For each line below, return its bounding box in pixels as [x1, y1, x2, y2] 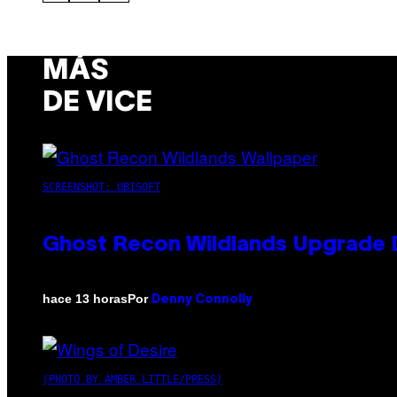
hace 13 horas [43, 292, 128, 307]
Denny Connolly [152, 293, 253, 306]
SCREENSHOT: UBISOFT [43, 180, 160, 193]
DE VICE [43, 90, 152, 117]
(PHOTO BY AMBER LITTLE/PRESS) [43, 372, 222, 385]
